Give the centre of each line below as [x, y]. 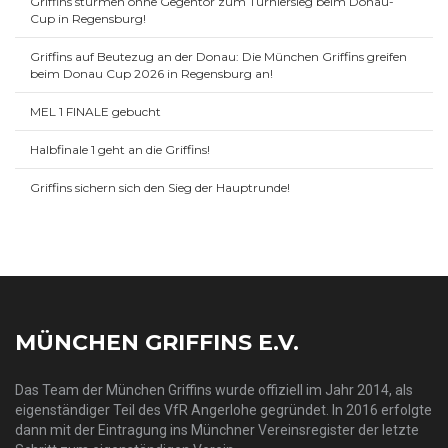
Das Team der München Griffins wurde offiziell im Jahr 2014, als [214, 390]
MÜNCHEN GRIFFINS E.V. [157, 342]
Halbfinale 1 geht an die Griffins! [120, 149]
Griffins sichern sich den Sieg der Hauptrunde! [160, 187]
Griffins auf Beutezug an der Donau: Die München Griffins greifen [218, 56]
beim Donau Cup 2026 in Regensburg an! [151, 73]
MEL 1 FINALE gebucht [95, 111]
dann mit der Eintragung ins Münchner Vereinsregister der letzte [217, 430]
